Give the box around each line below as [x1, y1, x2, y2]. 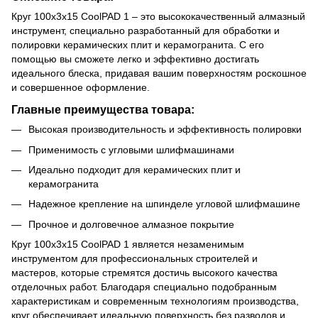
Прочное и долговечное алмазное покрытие [28, 218, 234, 230]
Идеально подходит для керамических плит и [28, 163, 241, 175]
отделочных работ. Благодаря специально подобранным [11, 281, 277, 293]
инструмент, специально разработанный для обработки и [11, 25, 280, 37]
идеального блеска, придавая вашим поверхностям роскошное [11, 67, 307, 79]
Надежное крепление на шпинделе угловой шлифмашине [28, 198, 300, 210]
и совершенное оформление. [11, 82, 150, 94]
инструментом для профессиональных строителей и [11, 253, 258, 265]
